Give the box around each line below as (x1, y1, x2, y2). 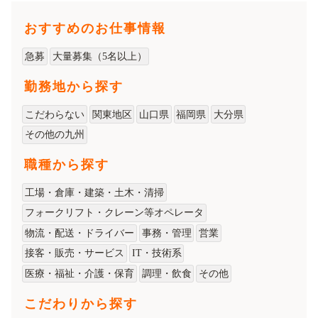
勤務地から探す (24, 79, 124, 94)
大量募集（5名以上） (52, 51, 147, 62)
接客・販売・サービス (25, 248, 125, 259)
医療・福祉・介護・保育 (25, 268, 135, 280)
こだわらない (25, 109, 85, 120)
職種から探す (24, 157, 109, 172)
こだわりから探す (24, 296, 138, 311)
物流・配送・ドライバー (25, 227, 135, 238)
